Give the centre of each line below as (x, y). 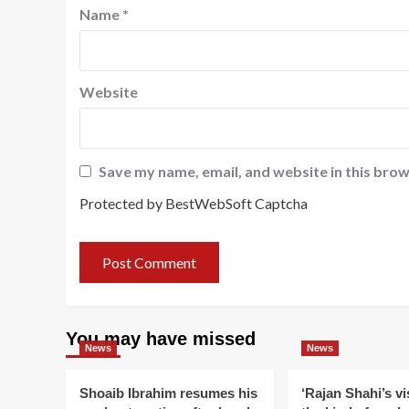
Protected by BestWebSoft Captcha (194, 204)
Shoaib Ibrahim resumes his (168, 393)
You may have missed (161, 339)
